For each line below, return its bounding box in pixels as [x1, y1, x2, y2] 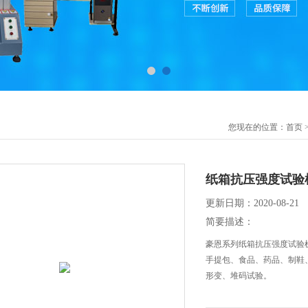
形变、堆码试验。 [206, 271, 272, 280]
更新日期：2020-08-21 [206, 198, 299, 208]
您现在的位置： [228, 122, 286, 132]
